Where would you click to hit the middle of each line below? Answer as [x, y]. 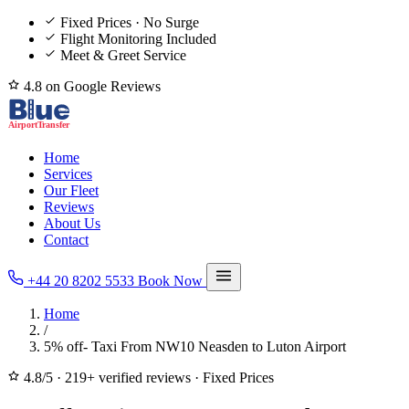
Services [68, 174]
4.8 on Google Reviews [90, 86]
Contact [66, 240]
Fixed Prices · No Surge [130, 22]
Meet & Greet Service [123, 55]
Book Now [172, 281]
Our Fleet [71, 190]
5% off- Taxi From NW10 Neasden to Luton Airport [195, 346]
